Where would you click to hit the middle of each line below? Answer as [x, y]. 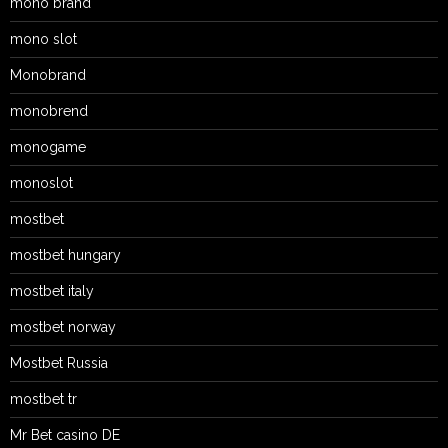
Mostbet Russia [59, 363]
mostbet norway [63, 327]
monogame [48, 147]
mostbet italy [52, 291]
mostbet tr [43, 399]
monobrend [49, 111]
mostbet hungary [65, 255]
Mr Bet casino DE [65, 435]
